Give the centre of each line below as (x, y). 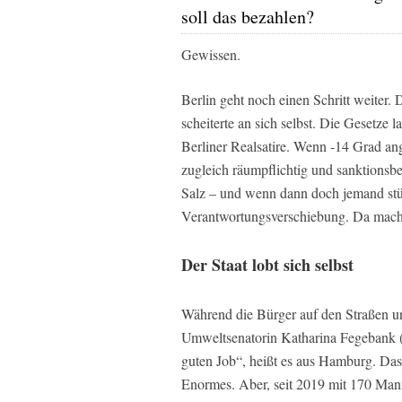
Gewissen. (211, 54)
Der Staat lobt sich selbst (267, 264)
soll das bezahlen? (248, 17)
